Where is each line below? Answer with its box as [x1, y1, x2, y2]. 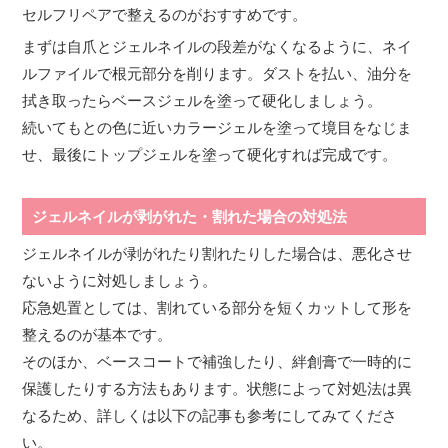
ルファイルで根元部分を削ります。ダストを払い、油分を [22, 64, 413, 82]
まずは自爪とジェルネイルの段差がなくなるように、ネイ [22, 37, 413, 55]
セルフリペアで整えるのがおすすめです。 [22, 5, 308, 23]
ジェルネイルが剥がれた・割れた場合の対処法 [32, 207, 348, 225]
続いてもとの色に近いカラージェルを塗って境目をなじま [22, 118, 413, 136]
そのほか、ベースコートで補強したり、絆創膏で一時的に [22, 352, 413, 370]
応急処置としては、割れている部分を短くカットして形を [22, 298, 413, 316]
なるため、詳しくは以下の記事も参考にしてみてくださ [22, 406, 398, 424]
